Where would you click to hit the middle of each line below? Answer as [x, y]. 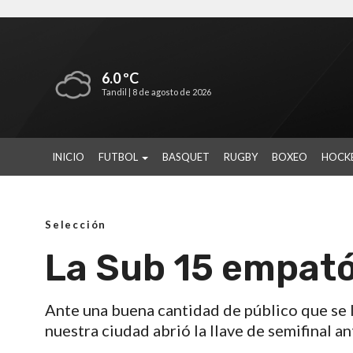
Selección [76, 225]
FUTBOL [119, 157]
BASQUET [186, 157]
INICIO [68, 157]
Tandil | [117, 92]
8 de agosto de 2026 [172, 92]
